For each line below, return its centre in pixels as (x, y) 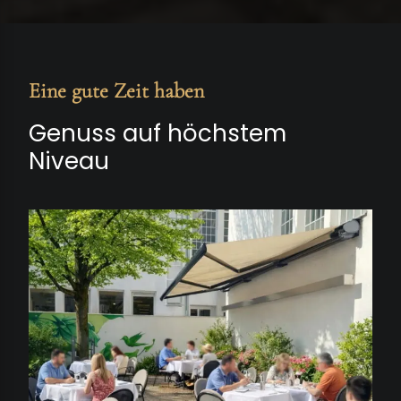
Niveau (69, 161)
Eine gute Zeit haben (116, 91)
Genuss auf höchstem (158, 133)
